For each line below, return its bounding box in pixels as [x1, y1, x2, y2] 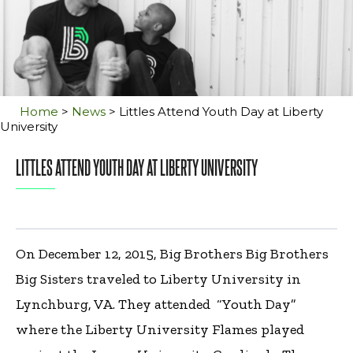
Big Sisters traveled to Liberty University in [16, 269, 301, 288]
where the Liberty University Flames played [16, 320, 304, 338]
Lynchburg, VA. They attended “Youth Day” [16, 295, 296, 313]
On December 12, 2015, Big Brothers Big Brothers [16, 244, 329, 262]
